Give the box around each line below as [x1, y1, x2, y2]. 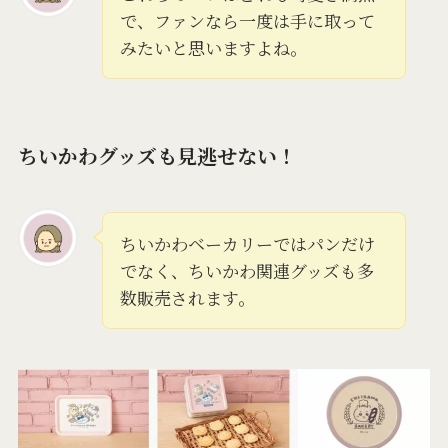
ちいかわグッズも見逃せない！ [17, 140, 297, 170]
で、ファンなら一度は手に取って [119, 7, 375, 33]
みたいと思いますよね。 [119, 34, 307, 60]
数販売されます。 [119, 285, 255, 311]
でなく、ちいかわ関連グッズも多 [119, 258, 374, 284]
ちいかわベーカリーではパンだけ [119, 231, 375, 257]
